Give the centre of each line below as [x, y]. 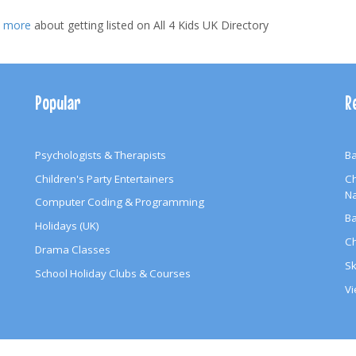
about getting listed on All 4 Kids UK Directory [149, 25]
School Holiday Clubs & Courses [113, 273]
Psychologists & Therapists [101, 155]
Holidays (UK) [67, 226]
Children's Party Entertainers [104, 178]
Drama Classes [73, 250]
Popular [58, 103]
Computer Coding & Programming [120, 202]
